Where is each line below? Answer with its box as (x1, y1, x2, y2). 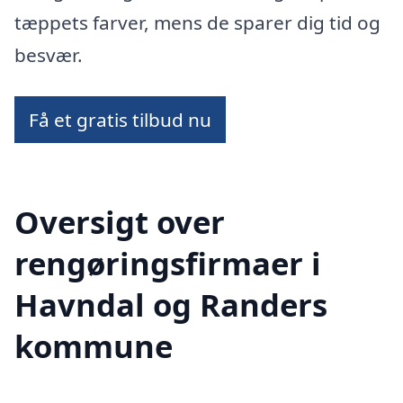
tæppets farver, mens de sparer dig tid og (14, 10, 381, 36)
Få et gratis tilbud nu (29, 107, 211, 133)
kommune (14, 324, 173, 367)
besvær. (14, 42, 83, 68)
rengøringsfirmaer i (14, 241, 321, 284)
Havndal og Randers (14, 282, 327, 326)
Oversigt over (14, 200, 225, 243)
